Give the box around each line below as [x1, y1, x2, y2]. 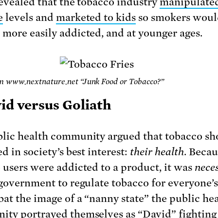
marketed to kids [55, 12, 136, 24]
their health [130, 145, 184, 158]
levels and [2, 12, 56, 24]
